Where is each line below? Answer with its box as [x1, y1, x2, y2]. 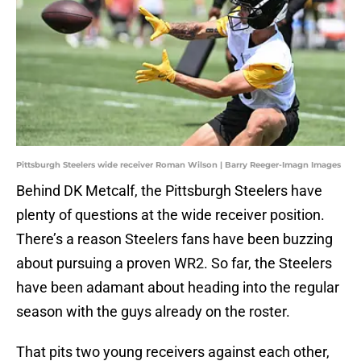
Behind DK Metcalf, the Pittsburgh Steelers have [16, 182, 322, 200]
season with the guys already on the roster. [16, 303, 290, 321]
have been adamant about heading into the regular [16, 279, 339, 297]
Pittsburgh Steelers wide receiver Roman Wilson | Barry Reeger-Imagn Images [16, 160, 341, 171]
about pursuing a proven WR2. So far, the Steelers [16, 255, 332, 272]
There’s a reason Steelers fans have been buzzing [16, 230, 333, 248]
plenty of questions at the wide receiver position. [16, 206, 325, 224]
